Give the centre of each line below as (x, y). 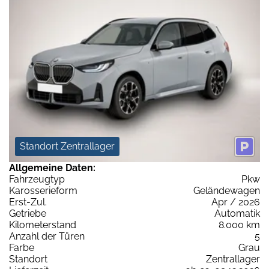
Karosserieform (43, 190)
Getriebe (28, 213)
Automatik (237, 213)
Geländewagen (227, 190)
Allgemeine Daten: (52, 168)
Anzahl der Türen (47, 236)
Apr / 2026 (236, 202)
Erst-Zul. (28, 202)
